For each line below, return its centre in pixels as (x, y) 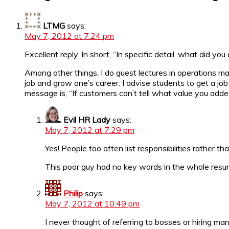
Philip (73, 193)
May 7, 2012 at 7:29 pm (90, 130)
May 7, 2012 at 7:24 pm (69, 36)
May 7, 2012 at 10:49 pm (92, 203)
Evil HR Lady (87, 119)
